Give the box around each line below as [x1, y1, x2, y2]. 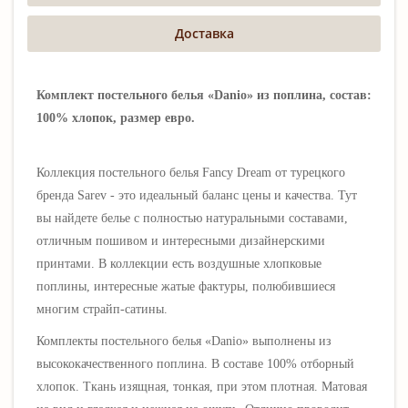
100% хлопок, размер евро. [36, 111, 195, 125]
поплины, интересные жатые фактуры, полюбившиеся [36, 280, 335, 293]
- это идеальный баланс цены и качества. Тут [110, 189, 357, 202]
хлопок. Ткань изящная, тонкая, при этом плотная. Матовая [36, 380, 367, 393]
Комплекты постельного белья [36, 334, 205, 348]
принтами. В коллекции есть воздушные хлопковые [36, 257, 321, 270]
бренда [36, 189, 77, 202]
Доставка [174, 25, 234, 42]
